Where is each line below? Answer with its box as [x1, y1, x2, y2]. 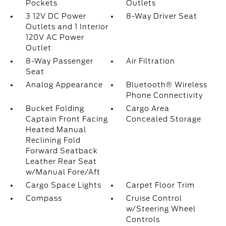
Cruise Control [126, 194, 183, 203]
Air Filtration [126, 57, 176, 66]
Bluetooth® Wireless [126, 81, 208, 89]
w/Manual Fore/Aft [25, 168, 100, 177]
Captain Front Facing [25, 115, 108, 124]
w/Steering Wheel [126, 205, 196, 213]
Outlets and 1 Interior [25, 23, 108, 31]
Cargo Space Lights [25, 181, 101, 190]
